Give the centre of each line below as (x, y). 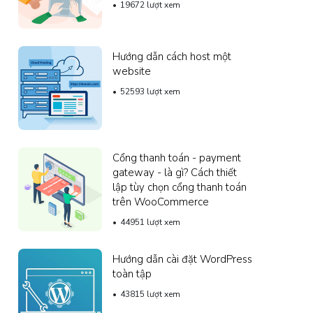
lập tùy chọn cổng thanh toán (180, 187)
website (132, 71)
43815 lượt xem (150, 294)
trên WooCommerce (161, 202)
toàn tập (132, 274)
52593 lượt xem (150, 91)
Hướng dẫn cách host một (172, 56)
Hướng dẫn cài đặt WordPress (182, 259)
